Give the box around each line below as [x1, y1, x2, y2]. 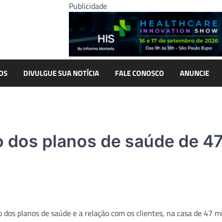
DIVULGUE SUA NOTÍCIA [23, 67, 99, 79]
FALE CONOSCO [115, 67, 164, 79]
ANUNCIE [180, 67, 209, 79]
